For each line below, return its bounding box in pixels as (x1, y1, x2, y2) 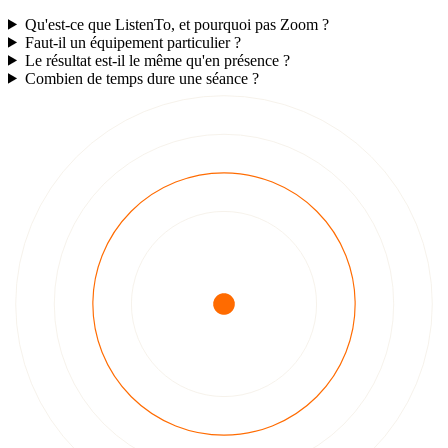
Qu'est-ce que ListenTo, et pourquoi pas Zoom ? (24, 15, 329, 33)
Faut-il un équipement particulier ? (24, 33, 241, 51)
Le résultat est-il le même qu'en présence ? (24, 51, 290, 69)
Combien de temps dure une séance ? (24, 69, 259, 87)
